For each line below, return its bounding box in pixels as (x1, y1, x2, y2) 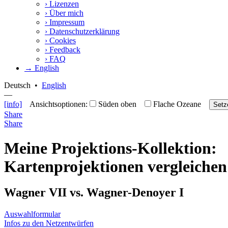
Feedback (47, 45, 80, 54)
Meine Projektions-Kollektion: (4, 139, 217, 158)
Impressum (47, 17, 84, 26)
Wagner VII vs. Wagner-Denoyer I (4, 186, 184, 199)
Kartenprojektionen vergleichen (4, 157, 227, 176)
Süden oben (98, 99, 136, 108)
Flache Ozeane (153, 99, 201, 108)
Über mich (47, 8, 83, 17)
